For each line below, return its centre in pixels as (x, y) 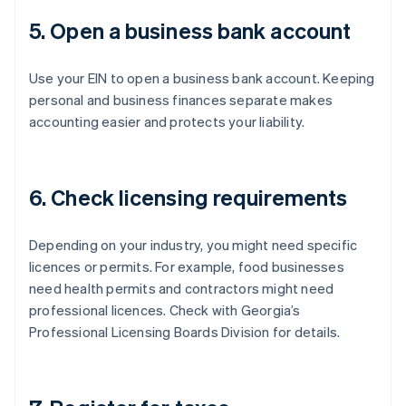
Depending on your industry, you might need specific (193, 245)
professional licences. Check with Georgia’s (165, 310)
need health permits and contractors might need (182, 289)
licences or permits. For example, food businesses (187, 267)
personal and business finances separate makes (181, 100)
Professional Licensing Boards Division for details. (185, 332)
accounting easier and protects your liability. (167, 122)
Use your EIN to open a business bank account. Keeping (202, 78)
